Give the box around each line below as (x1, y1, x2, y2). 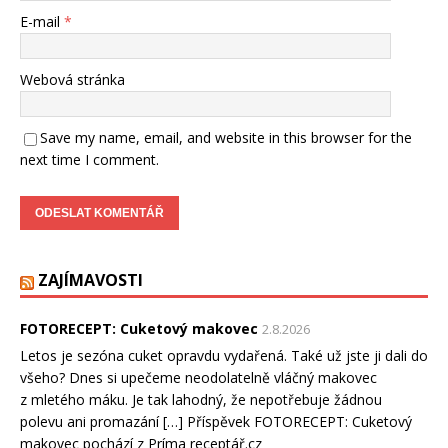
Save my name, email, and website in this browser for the (40, 128, 412, 148)
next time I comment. (20, 150, 159, 170)
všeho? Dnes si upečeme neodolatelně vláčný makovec (20, 368, 377, 388)
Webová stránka (20, 70, 125, 90)
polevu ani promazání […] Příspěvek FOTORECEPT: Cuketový (20, 412, 412, 432)
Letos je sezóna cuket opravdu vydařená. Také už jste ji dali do (20, 346, 428, 366)
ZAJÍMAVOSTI (38, 269, 143, 292)
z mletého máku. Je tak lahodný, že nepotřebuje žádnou (20, 390, 382, 410)
